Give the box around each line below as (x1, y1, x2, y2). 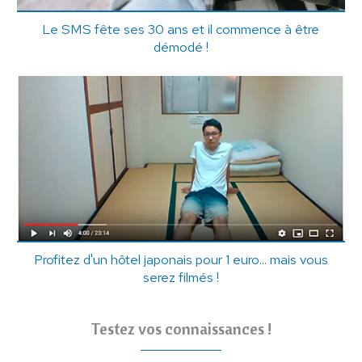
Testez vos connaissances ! (90, 318, 271, 339)
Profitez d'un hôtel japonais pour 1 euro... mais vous (33, 250, 328, 268)
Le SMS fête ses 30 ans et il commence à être (42, 20, 320, 39)
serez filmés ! (142, 267, 219, 286)
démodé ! (153, 38, 208, 57)
